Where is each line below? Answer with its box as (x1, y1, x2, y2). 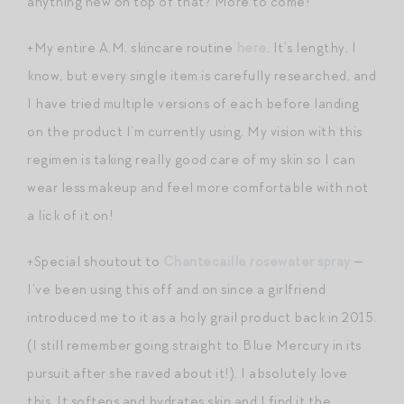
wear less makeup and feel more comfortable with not (27, 178, 369, 197)
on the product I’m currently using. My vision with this (27, 122, 363, 141)
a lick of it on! (27, 206, 114, 225)
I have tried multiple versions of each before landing (27, 94, 360, 113)
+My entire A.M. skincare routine (27, 38, 236, 57)
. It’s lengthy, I (266, 38, 356, 57)
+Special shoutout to (27, 252, 163, 271)
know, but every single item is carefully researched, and (27, 66, 376, 85)
